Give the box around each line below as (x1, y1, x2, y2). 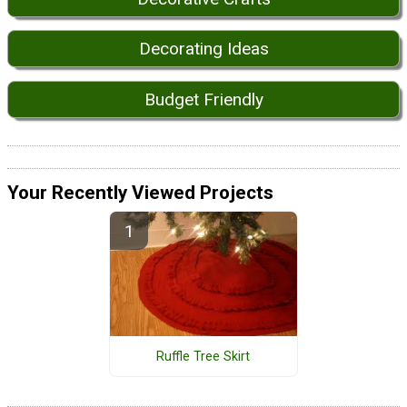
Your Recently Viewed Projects (7, 181, 273, 203)
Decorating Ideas (138, 38, 269, 60)
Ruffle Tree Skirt (156, 348, 251, 364)
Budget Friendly (144, 88, 263, 110)
